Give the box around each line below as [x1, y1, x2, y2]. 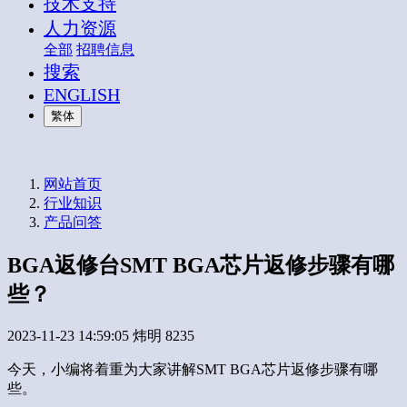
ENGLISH [44, 84, 120, 104]
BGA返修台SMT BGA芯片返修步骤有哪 [7, 253, 394, 277]
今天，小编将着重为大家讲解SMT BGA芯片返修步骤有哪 [7, 361, 378, 377]
